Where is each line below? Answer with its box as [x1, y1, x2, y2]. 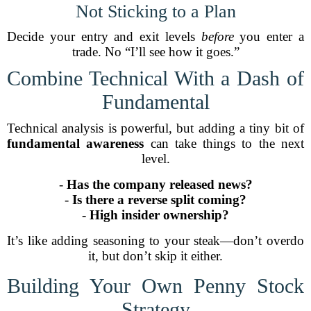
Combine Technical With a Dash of [7, 67, 304, 90]
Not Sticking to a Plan [75, 1, 236, 22]
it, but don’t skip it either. [88, 249, 223, 263]
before [201, 29, 234, 44]
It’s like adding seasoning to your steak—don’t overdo [7, 233, 304, 248]
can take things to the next [144, 136, 305, 151]
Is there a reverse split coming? [72, 192, 246, 207]
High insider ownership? [90, 208, 229, 222]
